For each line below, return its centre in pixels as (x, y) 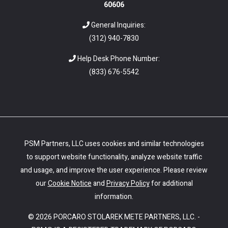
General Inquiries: (118, 25)
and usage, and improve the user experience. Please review (114, 170)
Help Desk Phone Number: (118, 59)
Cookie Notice (69, 184)
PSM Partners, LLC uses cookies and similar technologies (114, 144)
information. (114, 197)
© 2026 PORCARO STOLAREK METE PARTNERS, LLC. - (114, 217)
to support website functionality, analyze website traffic (114, 157)
